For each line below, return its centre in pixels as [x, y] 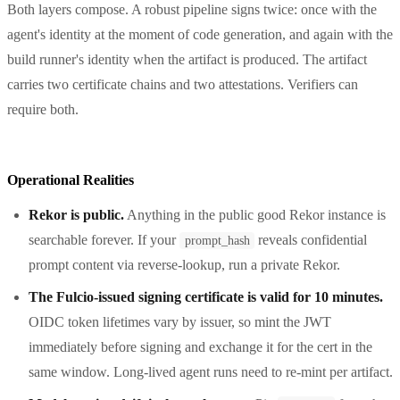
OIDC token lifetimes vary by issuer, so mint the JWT [180, 321]
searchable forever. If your [104, 239]
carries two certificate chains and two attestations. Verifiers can [183, 84]
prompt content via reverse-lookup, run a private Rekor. [184, 264]
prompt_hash [217, 240]
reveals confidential [311, 239]
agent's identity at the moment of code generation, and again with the [200, 34]
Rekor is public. [76, 214]
